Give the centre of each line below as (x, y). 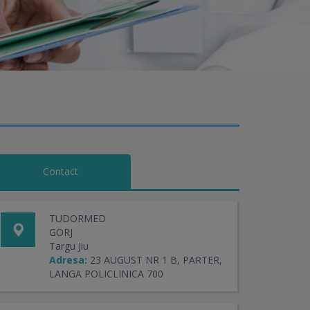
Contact (61, 171)
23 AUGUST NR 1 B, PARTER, (156, 260)
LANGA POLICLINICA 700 (106, 274)
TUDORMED (77, 218)
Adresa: (68, 260)
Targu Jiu (69, 246)
